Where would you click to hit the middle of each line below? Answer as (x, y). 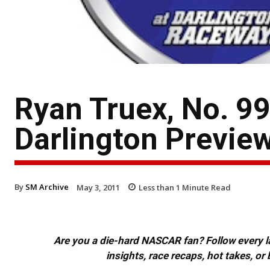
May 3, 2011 (98, 187)
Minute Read (206, 187)
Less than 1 (159, 187)
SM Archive (47, 187)
